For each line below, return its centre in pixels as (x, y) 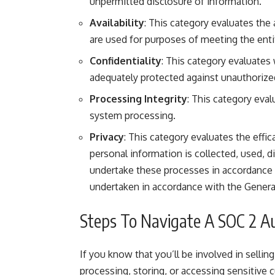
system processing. (133, 115)
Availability (117, 23)
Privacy (107, 137)
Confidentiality (126, 61)
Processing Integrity (138, 99)
